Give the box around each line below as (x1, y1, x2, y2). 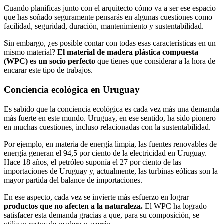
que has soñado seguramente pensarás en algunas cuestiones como (4, 13, 212, 22)
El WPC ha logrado (145, 201, 207, 210)
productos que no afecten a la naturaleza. (4, 201, 145, 210)
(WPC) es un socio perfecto (4, 57, 95, 66)
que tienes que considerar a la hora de (95, 57, 215, 66)
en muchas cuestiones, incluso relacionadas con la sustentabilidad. (4, 122, 213, 131)
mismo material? (4, 48, 55, 57)
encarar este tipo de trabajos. (4, 66, 93, 75)
